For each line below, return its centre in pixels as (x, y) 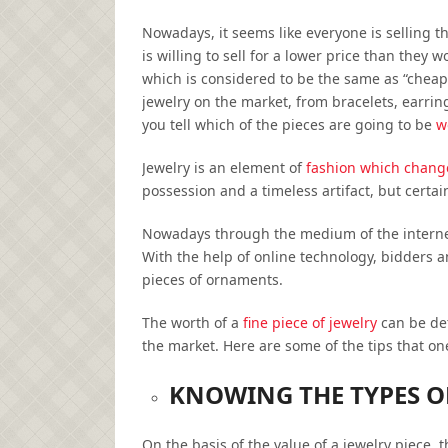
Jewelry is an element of (224, 168)
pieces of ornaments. (212, 280)
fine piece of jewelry (310, 323)
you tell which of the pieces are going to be (289, 125)
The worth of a (192, 323)
